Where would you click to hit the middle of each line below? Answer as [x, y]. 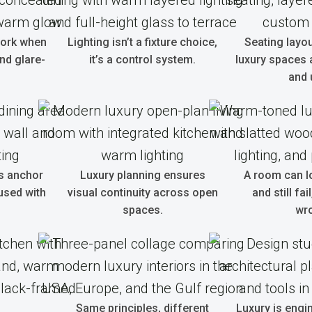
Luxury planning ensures [142, 175]
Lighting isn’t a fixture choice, [142, 42]
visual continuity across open [142, 193]
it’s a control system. [142, 60]
